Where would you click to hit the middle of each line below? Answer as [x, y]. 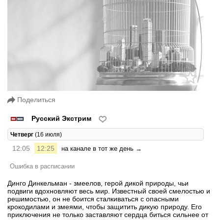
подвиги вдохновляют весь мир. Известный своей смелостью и [109, 191]
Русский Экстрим [61, 119]
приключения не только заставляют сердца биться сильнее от [108, 215]
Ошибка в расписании [42, 166]
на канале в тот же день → [102, 149]
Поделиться [36, 100]
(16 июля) [48, 135]
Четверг [22, 135]
